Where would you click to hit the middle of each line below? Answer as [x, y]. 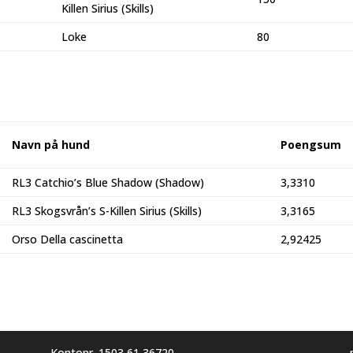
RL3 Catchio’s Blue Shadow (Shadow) [108, 182]
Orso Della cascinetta [67, 239]
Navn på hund [51, 144]
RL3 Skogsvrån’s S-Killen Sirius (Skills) [107, 210]
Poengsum [311, 144]
